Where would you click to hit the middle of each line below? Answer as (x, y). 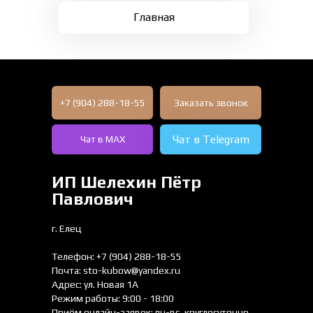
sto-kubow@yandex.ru (132, 270)
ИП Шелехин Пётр (126, 182)
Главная (154, 17)
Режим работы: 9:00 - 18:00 (113, 298)
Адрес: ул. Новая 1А (95, 284)
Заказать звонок (211, 102)
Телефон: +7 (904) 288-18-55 (117, 256)
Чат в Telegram (211, 139)
